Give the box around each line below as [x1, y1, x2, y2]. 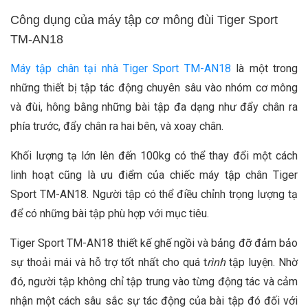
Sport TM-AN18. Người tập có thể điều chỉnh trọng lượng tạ [10, 187, 298, 201]
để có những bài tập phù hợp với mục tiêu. [10, 206, 212, 220]
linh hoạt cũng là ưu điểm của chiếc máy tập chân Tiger [10, 168, 298, 181]
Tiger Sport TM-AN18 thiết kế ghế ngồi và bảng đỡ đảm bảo [10, 236, 298, 250]
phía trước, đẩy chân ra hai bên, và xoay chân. [10, 119, 223, 133]
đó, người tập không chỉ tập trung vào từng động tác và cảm [10, 274, 298, 288]
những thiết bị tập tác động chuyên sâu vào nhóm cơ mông [10, 80, 298, 94]
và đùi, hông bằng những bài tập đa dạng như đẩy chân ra [10, 100, 298, 113]
